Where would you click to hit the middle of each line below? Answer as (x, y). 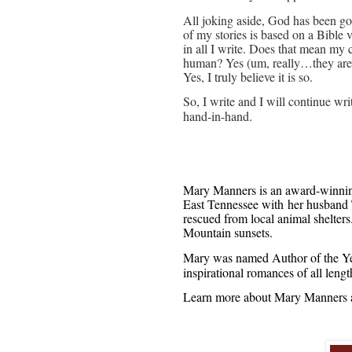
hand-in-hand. (218, 116)
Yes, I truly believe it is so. (248, 76)
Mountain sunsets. (228, 233)
